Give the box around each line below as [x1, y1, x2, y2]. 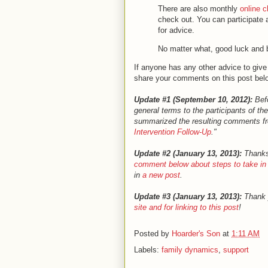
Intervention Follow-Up [134, 127, 211, 136]
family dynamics [162, 245, 218, 254]
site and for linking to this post [134, 203, 239, 212]
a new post [142, 170, 180, 179]
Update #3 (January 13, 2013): [134, 192, 242, 201]
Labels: [134, 245, 162, 254]
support [223, 245, 249, 254]
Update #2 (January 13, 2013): [134, 149, 242, 158]
